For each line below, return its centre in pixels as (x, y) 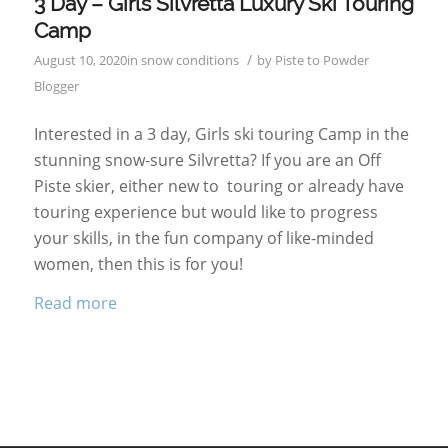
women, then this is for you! (138, 263)
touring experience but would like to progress (205, 211)
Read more (75, 303)
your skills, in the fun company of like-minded (203, 237)
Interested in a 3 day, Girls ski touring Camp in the (221, 133)
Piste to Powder (321, 60)
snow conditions (189, 60)
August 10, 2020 (80, 60)
